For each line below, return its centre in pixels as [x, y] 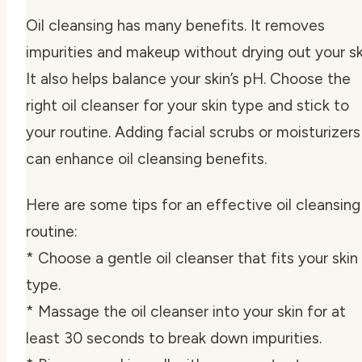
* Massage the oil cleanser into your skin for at [186, 311]
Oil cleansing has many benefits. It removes [175, 25]
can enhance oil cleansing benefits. [146, 158]
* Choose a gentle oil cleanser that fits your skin [192, 258]
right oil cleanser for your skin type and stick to [187, 105]
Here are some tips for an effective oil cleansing [193, 204]
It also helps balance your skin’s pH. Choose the [188, 78]
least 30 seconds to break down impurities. [174, 338]
